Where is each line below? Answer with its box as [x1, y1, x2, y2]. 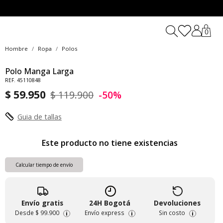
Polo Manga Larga [4, 66, 74, 77]
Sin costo [158, 209, 185, 217]
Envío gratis [21, 198, 64, 208]
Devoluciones [154, 198, 201, 208]
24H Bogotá [89, 198, 131, 208]
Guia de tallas [17, 112, 62, 122]
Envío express [84, 209, 124, 217]
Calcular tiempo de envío [15, 161, 73, 169]
